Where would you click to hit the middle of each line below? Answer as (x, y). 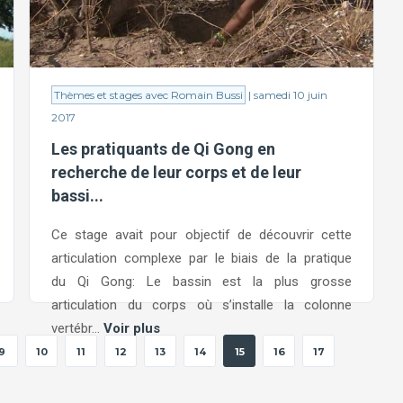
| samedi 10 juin (287, 95)
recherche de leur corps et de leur (176, 172)
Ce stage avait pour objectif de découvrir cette (201, 234)
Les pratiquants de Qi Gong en (163, 149)
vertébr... (77, 328)
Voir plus (132, 328)
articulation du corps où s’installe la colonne (201, 304)
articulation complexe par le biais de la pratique (201, 258)
